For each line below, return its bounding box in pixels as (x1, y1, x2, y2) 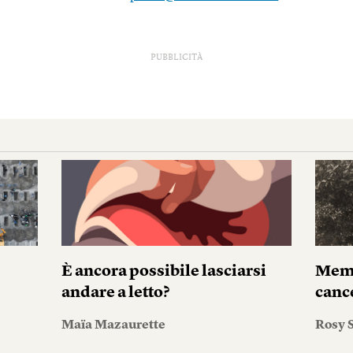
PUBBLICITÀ (150, 54, 203, 63)
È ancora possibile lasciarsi (61, 264, 266, 281)
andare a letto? (61, 285, 169, 302)
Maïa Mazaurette (61, 319, 165, 333)
